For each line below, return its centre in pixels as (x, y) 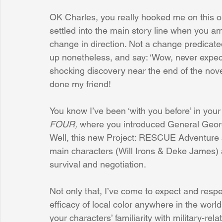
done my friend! (80, 84)
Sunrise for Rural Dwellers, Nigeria (74, 30)
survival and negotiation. (99, 164)
